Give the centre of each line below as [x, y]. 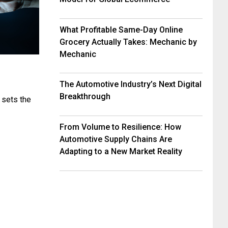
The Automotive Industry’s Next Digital [131, 84]
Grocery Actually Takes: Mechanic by [128, 42]
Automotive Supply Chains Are [116, 139]
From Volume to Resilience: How [120, 127]
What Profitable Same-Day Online [121, 30]
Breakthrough [85, 97]
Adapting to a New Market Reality [121, 152]
